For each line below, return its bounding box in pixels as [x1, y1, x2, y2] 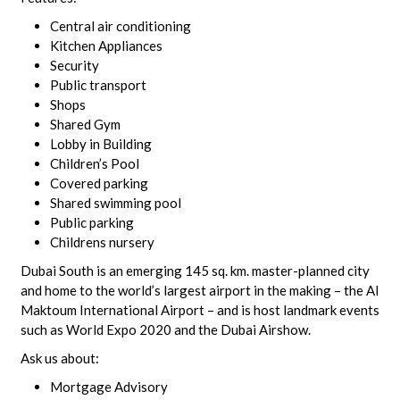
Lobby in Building [49, 136, 152, 152]
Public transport [49, 77, 146, 93]
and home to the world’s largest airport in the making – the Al [20, 282, 379, 298]
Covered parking [49, 175, 148, 191]
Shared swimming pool [49, 195, 181, 211]
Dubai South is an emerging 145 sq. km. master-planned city [20, 262, 370, 279]
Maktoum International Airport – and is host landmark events [20, 302, 379, 318]
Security [49, 57, 99, 73]
